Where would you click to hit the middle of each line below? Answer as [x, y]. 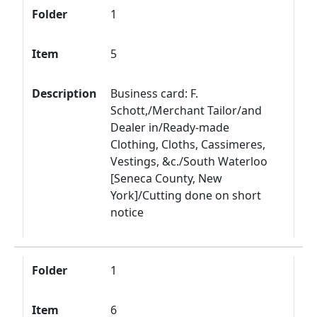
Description [64, 93]
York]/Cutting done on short [186, 195]
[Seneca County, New [167, 178]
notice [127, 212]
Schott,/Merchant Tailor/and [186, 110]
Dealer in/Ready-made [170, 127]
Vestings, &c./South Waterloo [189, 161]
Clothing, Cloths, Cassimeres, [188, 144]
